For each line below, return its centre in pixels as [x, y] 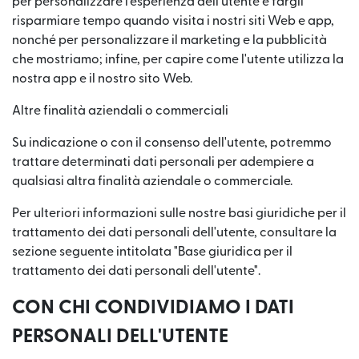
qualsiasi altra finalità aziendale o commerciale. [152, 181]
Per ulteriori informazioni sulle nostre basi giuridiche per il [179, 213]
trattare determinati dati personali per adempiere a [163, 162]
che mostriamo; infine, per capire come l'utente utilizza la [178, 59]
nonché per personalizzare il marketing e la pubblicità [169, 40]
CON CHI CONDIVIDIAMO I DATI [153, 308]
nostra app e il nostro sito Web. [102, 79]
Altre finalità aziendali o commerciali [120, 111]
